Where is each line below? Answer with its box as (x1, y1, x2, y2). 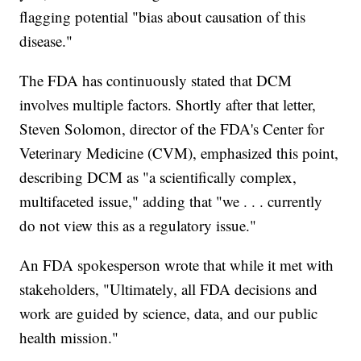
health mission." (19, 327, 119, 348)
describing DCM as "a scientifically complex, (19, 167, 297, 188)
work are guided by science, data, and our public (19, 303, 318, 324)
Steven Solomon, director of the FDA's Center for (19, 118, 325, 139)
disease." (19, 31, 73, 52)
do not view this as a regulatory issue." (19, 215, 257, 236)
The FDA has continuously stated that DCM (19, 70, 293, 91)
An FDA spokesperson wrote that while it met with (19, 255, 334, 276)
